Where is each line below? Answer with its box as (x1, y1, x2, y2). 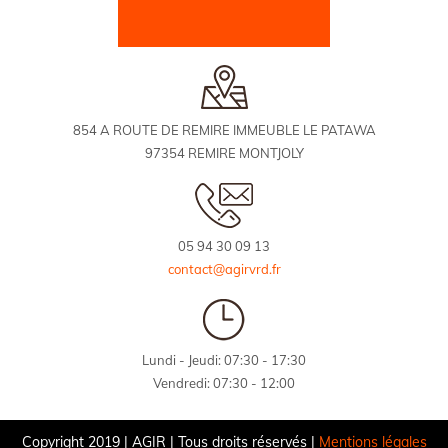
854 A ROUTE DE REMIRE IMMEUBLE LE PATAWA (72, 122, 376, 139)
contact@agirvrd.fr (167, 261, 281, 278)
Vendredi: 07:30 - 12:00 (153, 375, 295, 392)
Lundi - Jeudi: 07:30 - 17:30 (142, 352, 306, 369)
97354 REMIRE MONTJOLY (144, 145, 304, 162)
